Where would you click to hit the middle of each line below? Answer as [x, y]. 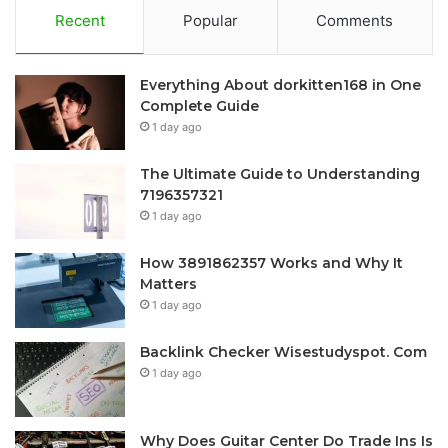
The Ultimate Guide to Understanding [280, 173]
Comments [355, 20]
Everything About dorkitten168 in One [280, 84]
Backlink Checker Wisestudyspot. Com [283, 351]
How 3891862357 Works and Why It [271, 262]
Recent [79, 20]
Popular [210, 20]
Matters [168, 283]
